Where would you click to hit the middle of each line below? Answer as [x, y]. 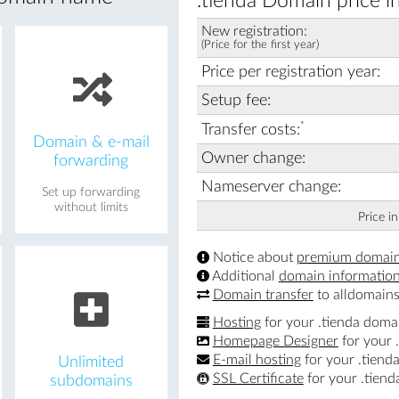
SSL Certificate [258, 378]
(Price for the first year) [260, 45]
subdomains [91, 380]
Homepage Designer [275, 341]
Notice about [252, 257]
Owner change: [253, 158]
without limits [91, 207]
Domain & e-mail [91, 142]
